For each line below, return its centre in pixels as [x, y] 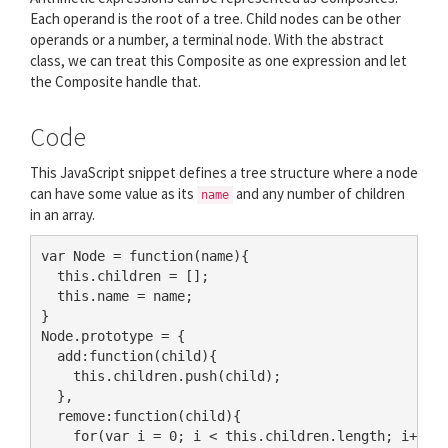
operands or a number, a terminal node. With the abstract [207, 39]
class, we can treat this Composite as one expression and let [218, 60]
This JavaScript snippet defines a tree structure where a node [224, 172]
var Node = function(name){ [145, 256]
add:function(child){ [129, 356]
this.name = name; [117, 296]
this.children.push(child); [161, 376]
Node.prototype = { [113, 336]
